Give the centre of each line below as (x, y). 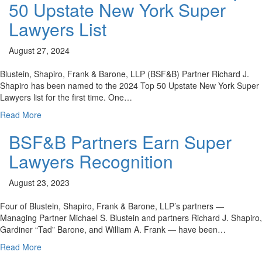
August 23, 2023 (39, 182)
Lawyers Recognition (91, 161)
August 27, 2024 (39, 50)
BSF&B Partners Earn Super (120, 142)
